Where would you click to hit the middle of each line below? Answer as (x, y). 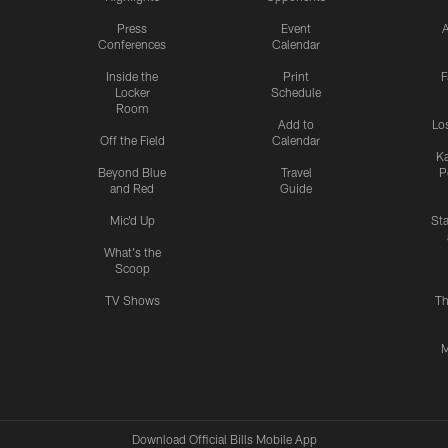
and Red (132, 188)
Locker (132, 92)
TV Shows (132, 300)
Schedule (296, 92)
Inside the (132, 76)
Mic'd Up (132, 220)
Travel (296, 172)
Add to (296, 124)
